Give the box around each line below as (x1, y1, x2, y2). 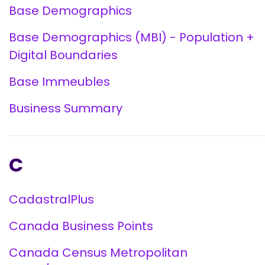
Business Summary (9, 100, 122, 117)
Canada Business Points (9, 218, 153, 234)
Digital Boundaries (9, 47, 118, 63)
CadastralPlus (9, 191, 94, 208)
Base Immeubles (9, 73, 110, 90)
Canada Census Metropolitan (9, 244, 188, 261)
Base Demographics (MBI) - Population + (9, 29, 254, 46)
